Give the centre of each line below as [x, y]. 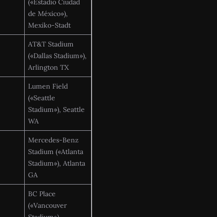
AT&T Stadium [51, 44]
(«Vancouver [47, 205]
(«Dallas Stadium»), [57, 55]
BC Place [42, 194]
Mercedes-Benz [53, 140]
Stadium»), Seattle [56, 109]
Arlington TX [48, 67]
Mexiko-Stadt [49, 25]
